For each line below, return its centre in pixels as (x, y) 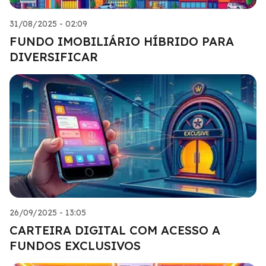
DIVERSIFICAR (54, 56)
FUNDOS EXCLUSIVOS (75, 245)
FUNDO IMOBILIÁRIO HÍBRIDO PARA (122, 41)
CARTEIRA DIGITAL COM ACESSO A (115, 230)
